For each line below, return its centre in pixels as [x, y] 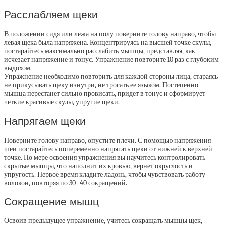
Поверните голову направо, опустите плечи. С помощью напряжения [107, 140]
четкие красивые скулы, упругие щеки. [62, 102]
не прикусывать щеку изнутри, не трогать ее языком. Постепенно [101, 85]
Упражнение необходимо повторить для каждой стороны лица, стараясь [111, 76]
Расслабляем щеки [51, 15]
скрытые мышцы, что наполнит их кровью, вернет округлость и [98, 166]
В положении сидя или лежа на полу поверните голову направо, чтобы [110, 34]
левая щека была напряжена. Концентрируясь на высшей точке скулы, [108, 42]
